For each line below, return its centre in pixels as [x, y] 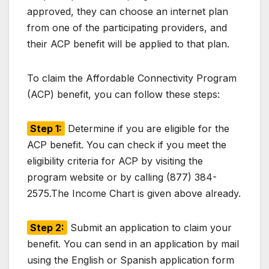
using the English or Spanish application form [131, 260]
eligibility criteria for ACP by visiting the [115, 161]
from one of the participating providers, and [127, 28]
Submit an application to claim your [150, 228]
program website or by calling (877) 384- [122, 177]
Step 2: [47, 228]
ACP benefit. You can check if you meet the [127, 145]
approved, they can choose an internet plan [128, 12]
